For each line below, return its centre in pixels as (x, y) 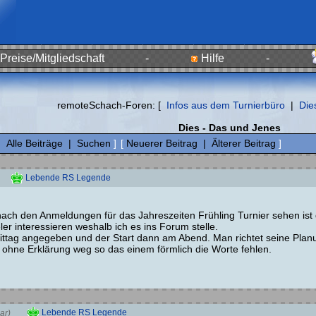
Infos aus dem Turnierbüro (225, 105)
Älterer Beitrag (244, 143)
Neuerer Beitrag (162, 143)
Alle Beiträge (35, 143)
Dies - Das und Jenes (230, 128)
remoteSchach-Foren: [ (110, 105)
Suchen (94, 143)
